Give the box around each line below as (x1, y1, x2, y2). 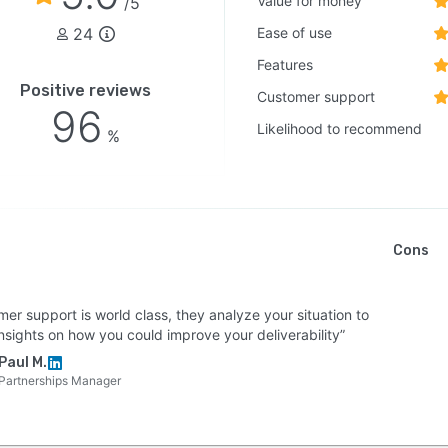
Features (257, 56, 314, 73)
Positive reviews (20, 81, 152, 100)
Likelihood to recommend (257, 120, 423, 137)
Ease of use (257, 24, 333, 41)
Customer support (257, 88, 376, 105)
